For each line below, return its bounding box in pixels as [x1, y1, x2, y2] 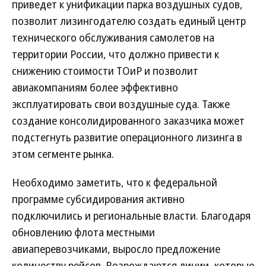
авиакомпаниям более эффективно [12, 80, 178, 94]
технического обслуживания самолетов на [12, 30, 214, 45]
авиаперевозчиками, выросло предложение [12, 242, 220, 256]
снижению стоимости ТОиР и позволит [12, 64, 198, 78]
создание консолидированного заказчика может [12, 113, 245, 128]
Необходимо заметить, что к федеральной [12, 175, 217, 189]
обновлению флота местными [12, 225, 155, 239]
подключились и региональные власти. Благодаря [12, 208, 251, 223]
